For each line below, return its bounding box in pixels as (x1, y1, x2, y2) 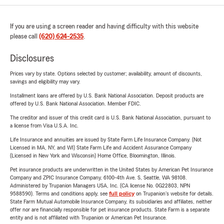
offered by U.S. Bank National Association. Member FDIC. (10, 100, 141, 106)
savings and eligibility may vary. (10, 78, 80, 84)
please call (10, 33, 39, 40)
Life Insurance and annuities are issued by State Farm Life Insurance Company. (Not (10, 136, 201, 142)
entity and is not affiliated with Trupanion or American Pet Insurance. (10, 214, 167, 220)
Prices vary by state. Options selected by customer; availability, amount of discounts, (10, 70, 202, 76)
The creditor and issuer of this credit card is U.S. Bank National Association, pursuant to (10, 114, 210, 120)
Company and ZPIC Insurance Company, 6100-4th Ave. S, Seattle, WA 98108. (10, 174, 187, 180)
